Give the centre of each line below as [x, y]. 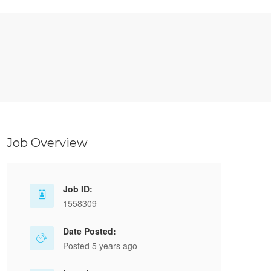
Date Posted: [90, 231]
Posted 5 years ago [100, 246]
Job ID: [78, 189]
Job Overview [47, 143]
